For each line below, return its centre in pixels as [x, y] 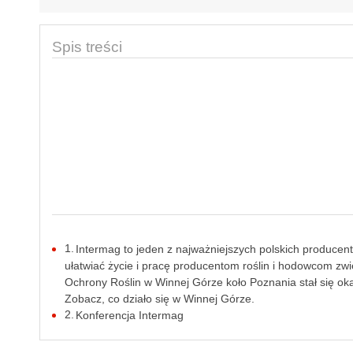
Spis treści [87, 47]
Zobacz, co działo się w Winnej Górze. [159, 299]
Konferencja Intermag [130, 315]
